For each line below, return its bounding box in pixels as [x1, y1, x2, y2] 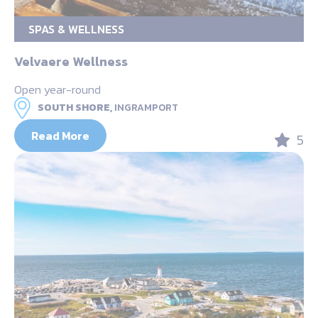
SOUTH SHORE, [38, 99, 112, 115]
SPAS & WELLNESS [28, 20, 124, 38]
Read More [31, 126, 89, 144]
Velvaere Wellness [14, 51, 128, 71]
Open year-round [14, 80, 101, 98]
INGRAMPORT [114, 99, 178, 115]
